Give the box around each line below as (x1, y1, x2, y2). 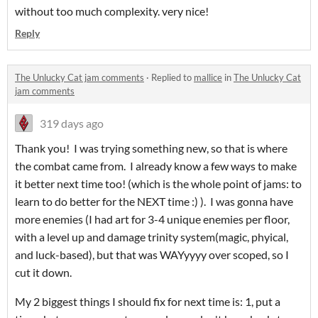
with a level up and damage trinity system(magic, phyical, (15, 230, 288, 244)
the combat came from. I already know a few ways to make (15, 159, 297, 173)
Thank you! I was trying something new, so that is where (15, 141, 287, 155)
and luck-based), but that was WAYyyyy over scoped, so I (15, 248, 289, 262)
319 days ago (40, 116, 104, 131)
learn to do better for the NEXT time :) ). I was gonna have (15, 194, 293, 209)
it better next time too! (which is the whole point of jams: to (15, 177, 302, 191)
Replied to (151, 72, 194, 84)
